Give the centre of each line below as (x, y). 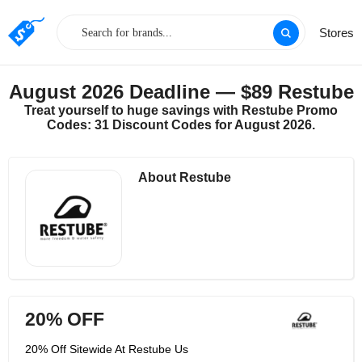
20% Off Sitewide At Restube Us (107, 349)
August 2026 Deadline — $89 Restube (181, 92)
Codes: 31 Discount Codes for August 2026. (181, 125)
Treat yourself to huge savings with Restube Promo (181, 110)
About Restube (185, 177)
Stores (337, 33)
